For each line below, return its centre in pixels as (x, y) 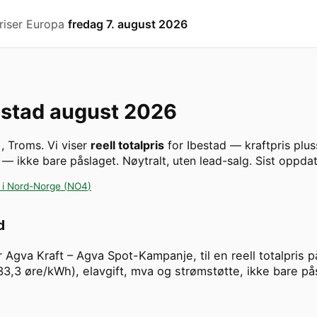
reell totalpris (127, 145)
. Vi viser (66, 145)
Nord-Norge (34, 186)
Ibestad (207, 145)
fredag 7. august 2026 (128, 24)
